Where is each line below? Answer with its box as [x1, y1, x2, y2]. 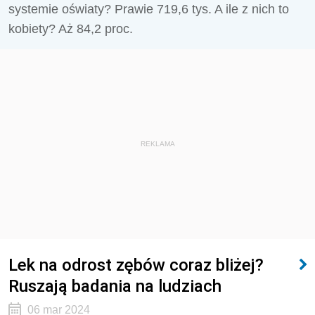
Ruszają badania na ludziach [8, 276, 221, 296]
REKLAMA [140, 140, 175, 148]
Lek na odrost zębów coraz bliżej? [8, 255, 264, 275]
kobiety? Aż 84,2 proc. [8, 22, 136, 36]
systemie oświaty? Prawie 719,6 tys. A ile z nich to [8, 2, 289, 16]
